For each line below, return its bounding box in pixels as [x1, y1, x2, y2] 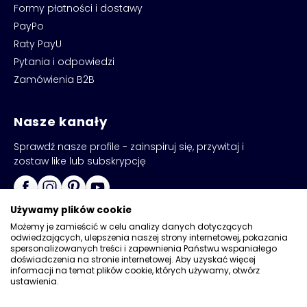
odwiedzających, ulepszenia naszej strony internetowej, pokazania [10, 232, 288, 243]
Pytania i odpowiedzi [14, 55, 114, 69]
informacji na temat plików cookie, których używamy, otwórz [10, 265, 260, 276]
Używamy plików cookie [10, 204, 132, 217]
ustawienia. [10, 275, 59, 287]
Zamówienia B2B [14, 73, 95, 87]
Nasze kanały [14, 113, 108, 131]
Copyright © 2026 [93, 279, 181, 293]
